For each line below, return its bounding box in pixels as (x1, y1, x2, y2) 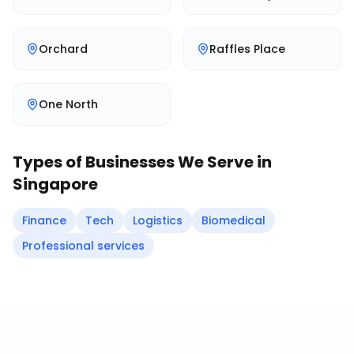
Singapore (13, 173, 98, 195)
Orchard (39, 41, 88, 57)
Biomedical (201, 213, 265, 228)
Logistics (133, 213, 183, 228)
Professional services (22, 238, 145, 254)
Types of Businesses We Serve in (13, 151, 272, 173)
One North (39, 96, 98, 112)
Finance (22, 213, 66, 228)
